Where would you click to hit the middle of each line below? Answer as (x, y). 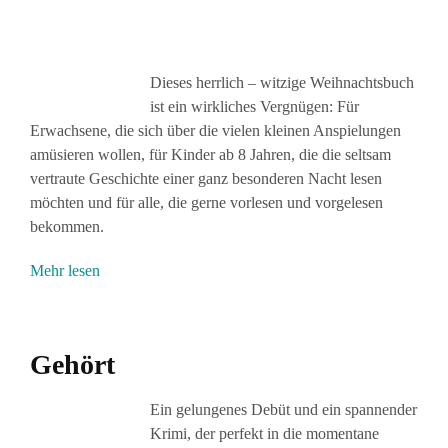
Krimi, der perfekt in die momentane (264, 433)
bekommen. (67, 226)
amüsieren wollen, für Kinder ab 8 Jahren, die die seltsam (210, 154)
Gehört (72, 364)
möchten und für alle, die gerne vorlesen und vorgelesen (206, 202)
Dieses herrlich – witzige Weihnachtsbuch (282, 82)
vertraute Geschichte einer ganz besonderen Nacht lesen (206, 178)
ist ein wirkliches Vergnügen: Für (254, 106)
